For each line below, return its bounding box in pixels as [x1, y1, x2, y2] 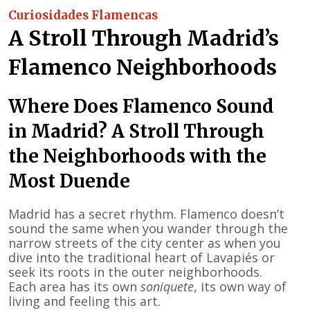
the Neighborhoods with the [8, 144, 266, 167]
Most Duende [8, 169, 130, 192]
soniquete [140, 277, 194, 295]
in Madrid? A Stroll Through [8, 119, 264, 143]
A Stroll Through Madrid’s [8, 24, 279, 51]
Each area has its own [8, 277, 140, 295]
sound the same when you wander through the [8, 219, 288, 237]
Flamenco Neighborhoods [8, 53, 277, 80]
